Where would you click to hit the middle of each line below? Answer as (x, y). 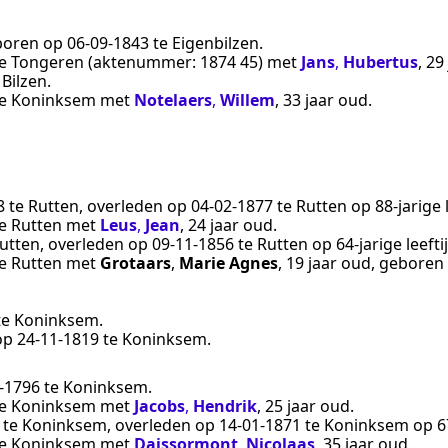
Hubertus (380, 62)
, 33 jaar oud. (323, 100)
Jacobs (159, 406)
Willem (247, 100)
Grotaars (135, 262)
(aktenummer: (142, 62)
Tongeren (47, 62)
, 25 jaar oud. (305, 406)
